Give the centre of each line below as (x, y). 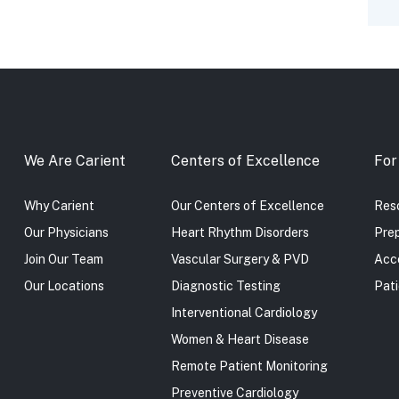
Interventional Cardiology (244, 312)
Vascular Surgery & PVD (240, 259)
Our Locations (64, 285)
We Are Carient (74, 160)
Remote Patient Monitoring (250, 366)
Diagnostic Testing (226, 285)
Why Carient (59, 205)
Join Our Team (63, 259)
